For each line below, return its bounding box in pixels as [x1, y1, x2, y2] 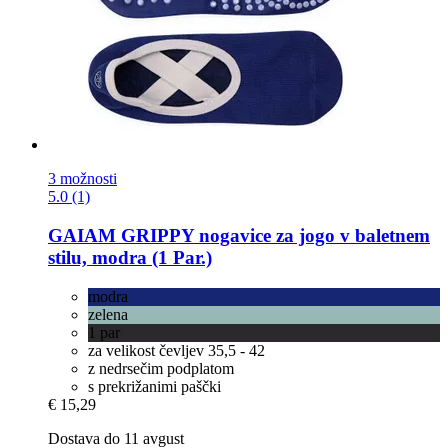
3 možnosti [48, 170, 117, 188]
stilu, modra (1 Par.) [48, 247, 212, 269]
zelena [88, 305, 128, 323]
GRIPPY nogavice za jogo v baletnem [116, 225, 430, 247]
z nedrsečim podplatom [88, 359, 234, 377]
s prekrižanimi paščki [88, 377, 221, 395]
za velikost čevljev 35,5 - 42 [88, 341, 265, 359]
